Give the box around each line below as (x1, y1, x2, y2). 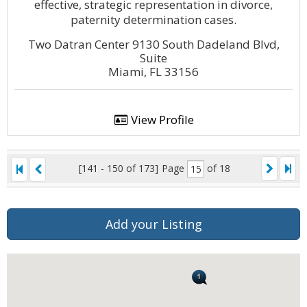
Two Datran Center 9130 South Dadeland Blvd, (27, 36, 280, 52)
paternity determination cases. (71, 12, 236, 27)
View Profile (127, 112, 194, 127)
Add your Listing (105, 216, 202, 232)
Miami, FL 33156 (108, 64, 199, 79)
